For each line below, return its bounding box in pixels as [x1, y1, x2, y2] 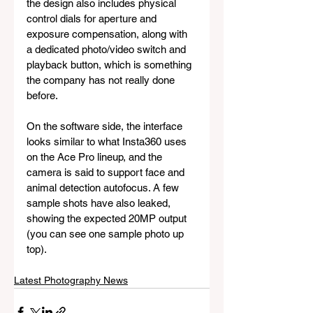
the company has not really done [27, 74, 177, 87]
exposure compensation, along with [27, 28, 190, 41]
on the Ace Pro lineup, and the [27, 151, 165, 163]
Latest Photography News [14, 275, 128, 286]
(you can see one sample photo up [27, 228, 187, 240]
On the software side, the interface [27, 120, 185, 133]
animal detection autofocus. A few [27, 182, 182, 194]
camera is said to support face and [27, 166, 187, 179]
